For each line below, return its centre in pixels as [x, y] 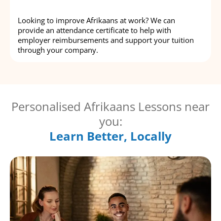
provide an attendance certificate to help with [94, 30]
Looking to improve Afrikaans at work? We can [96, 20]
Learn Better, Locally [110, 136]
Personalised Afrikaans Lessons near [110, 107]
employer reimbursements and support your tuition [106, 40]
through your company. [58, 50]
